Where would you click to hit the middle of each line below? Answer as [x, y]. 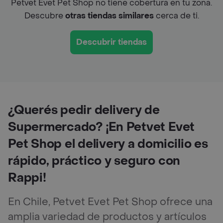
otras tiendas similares [109, 15]
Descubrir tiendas [111, 42]
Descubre [45, 15]
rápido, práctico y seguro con [94, 161]
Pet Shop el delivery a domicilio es [108, 144]
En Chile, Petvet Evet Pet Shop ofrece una [110, 202]
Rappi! [27, 178]
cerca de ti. [176, 15]
